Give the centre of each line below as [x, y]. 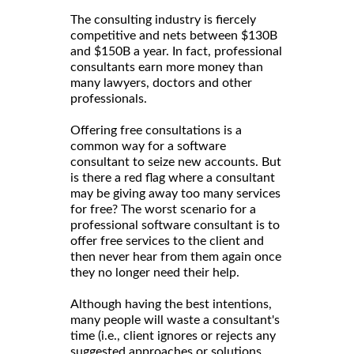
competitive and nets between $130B [174, 36]
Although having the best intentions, [171, 305]
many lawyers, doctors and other [161, 83]
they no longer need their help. [156, 273]
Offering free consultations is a [156, 131]
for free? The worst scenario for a [163, 210]
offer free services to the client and [167, 241]
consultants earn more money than [167, 68]
